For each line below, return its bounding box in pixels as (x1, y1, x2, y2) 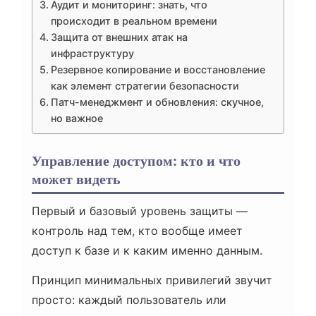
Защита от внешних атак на (50, 31, 188, 44)
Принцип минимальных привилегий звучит (32, 273, 272, 288)
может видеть (32, 171, 121, 188)
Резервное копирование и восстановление (50, 63, 265, 76)
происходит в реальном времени (50, 15, 217, 28)
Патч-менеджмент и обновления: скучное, (50, 96, 264, 109)
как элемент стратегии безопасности (50, 80, 239, 92)
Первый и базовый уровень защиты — (32, 204, 248, 219)
